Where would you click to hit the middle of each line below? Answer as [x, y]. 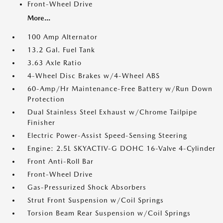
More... [39, 18]
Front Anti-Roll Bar [60, 161]
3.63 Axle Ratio [55, 63]
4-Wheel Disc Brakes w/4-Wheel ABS [94, 76]
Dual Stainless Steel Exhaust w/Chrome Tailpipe [112, 112]
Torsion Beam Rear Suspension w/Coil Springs [109, 213]
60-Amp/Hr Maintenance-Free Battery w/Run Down [120, 89]
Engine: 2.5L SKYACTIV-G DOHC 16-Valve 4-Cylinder [121, 148]
